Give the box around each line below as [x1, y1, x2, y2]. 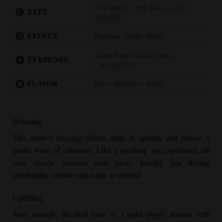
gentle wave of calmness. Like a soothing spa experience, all [12, 144, 210, 155]
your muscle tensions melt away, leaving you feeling [12, 157, 210, 167]
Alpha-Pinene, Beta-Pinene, [95, 50, 173, 60]
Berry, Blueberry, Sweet [95, 78, 164, 88]
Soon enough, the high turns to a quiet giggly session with [12, 208, 210, 219]
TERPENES [27, 54, 69, 64]
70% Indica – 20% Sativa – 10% [95, 2, 187, 12]
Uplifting [12, 191, 42, 203]
